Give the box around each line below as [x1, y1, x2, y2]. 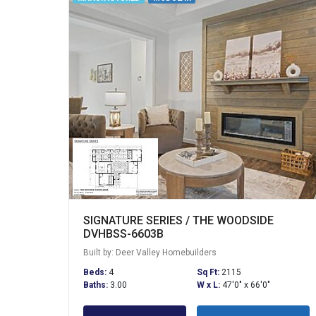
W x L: [196, 279, 222, 290]
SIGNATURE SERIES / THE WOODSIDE [83, 213, 274, 227]
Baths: [83, 279, 110, 290]
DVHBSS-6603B [83, 226, 164, 241]
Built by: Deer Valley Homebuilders [83, 247, 217, 257]
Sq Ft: [196, 267, 221, 277]
